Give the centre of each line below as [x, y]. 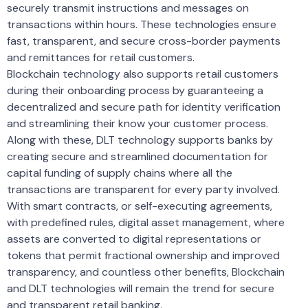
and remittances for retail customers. [101, 57]
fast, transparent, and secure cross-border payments [144, 41]
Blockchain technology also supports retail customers [143, 74]
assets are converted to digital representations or [134, 239]
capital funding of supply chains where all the [120, 173]
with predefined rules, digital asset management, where [146, 222]
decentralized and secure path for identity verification [144, 107]
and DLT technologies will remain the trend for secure [141, 288]
